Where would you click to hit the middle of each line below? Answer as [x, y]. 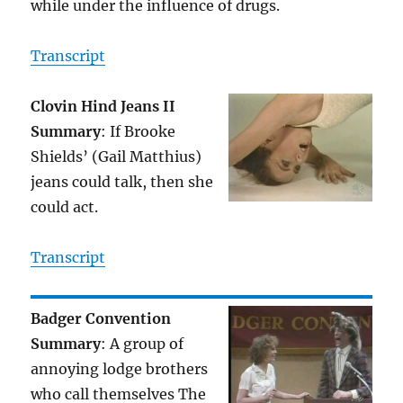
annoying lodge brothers [120, 369]
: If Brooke [139, 132]
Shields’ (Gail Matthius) [116, 157]
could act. [65, 207]
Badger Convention [101, 319]
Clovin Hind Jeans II [103, 107]
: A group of [143, 344]
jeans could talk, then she [122, 182]
